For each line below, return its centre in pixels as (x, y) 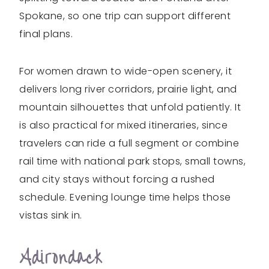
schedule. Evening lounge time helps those (125, 197)
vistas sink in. (51, 215)
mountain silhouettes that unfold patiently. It (130, 107)
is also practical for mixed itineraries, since (123, 125)
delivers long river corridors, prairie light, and (128, 89)
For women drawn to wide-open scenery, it (125, 71)
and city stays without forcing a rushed (117, 179)
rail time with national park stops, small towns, (132, 161)
